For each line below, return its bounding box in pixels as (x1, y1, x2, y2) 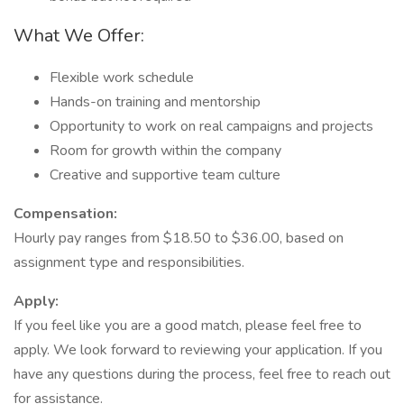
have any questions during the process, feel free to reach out (14, 364, 390, 384)
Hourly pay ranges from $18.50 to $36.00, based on (14, 228, 344, 248)
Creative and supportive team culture (50, 165, 280, 185)
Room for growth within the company (50, 141, 281, 161)
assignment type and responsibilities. (14, 252, 244, 272)
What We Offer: (14, 23, 144, 48)
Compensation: (14, 204, 117, 224)
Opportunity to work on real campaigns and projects (50, 116, 373, 136)
